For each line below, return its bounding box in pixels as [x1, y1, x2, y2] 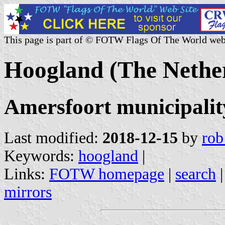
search [175, 165, 216, 183]
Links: [4, 165, 49, 183]
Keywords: [4, 147, 78, 165]
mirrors [4, 183, 52, 201]
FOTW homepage [49, 165, 164, 183]
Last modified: [4, 129, 102, 147]
